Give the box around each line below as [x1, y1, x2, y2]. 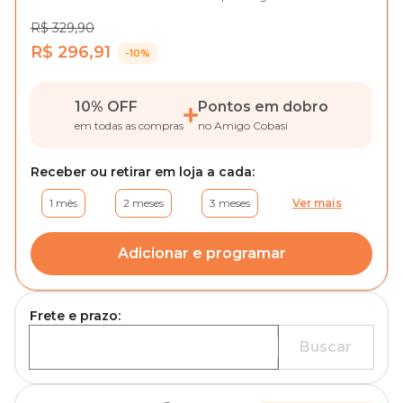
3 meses [210, 196, 250, 210]
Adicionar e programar [117, 245, 286, 262]
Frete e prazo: [30, 308, 121, 324]
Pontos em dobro [198, 98, 328, 115]
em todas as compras [75, 119, 184, 132]
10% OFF [75, 98, 138, 115]
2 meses [123, 196, 164, 210]
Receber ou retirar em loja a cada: [31, 164, 255, 180]
